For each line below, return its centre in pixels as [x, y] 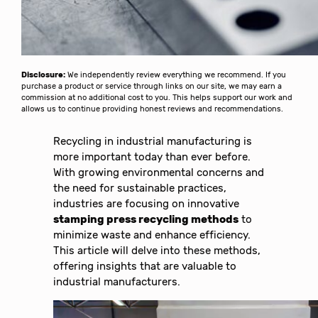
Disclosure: [44, 75]
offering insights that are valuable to [145, 267]
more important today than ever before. [152, 157]
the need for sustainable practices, [140, 188]
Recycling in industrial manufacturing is [153, 142]
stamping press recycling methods [146, 220]
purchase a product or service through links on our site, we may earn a [152, 87]
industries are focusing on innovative [147, 204]
